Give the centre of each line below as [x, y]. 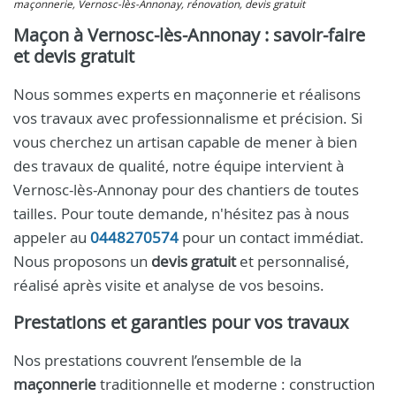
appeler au [52, 237]
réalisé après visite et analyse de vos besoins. [169, 285]
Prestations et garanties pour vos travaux [181, 322]
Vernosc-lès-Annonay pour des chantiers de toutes [186, 190]
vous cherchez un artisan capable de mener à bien [185, 142]
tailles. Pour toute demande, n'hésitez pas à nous [181, 213]
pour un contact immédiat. [271, 237]
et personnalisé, [293, 261]
